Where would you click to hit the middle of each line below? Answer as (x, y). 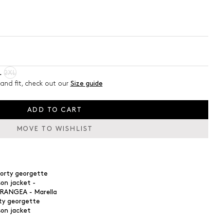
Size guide (86, 83)
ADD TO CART (54, 110)
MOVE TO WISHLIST (54, 129)
